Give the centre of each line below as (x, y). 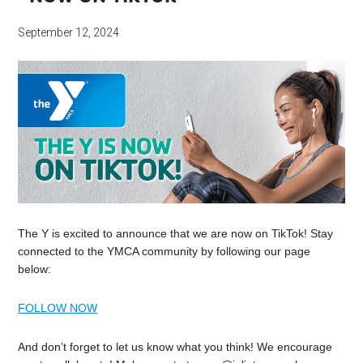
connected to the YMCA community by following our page (164, 252)
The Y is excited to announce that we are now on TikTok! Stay (176, 234)
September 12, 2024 (69, 33)
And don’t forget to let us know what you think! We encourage (175, 347)
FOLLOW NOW (58, 308)
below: (35, 269)
